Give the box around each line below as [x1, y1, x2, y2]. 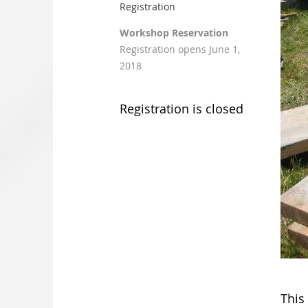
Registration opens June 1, [120, 43, 241, 56]
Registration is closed [120, 100, 244, 117]
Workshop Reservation [120, 26, 229, 39]
